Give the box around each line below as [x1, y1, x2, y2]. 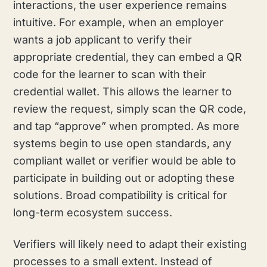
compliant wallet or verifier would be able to [13, 154, 237, 167]
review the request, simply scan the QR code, [13, 103, 247, 116]
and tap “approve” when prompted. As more [13, 120, 240, 133]
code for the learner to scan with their [13, 68, 207, 81]
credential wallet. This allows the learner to [13, 85, 232, 98]
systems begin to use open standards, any [13, 137, 232, 150]
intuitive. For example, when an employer [13, 16, 224, 29]
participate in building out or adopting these [13, 172, 235, 185]
